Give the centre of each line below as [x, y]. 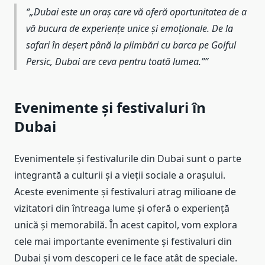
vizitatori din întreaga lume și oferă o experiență [122, 209]
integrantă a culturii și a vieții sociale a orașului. [120, 175]
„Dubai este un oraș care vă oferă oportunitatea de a [138, 12]
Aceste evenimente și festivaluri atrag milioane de [125, 192]
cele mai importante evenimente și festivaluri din [123, 242]
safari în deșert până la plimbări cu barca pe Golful [131, 45]
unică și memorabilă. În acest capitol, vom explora [126, 225]
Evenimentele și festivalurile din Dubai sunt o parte [128, 159]
